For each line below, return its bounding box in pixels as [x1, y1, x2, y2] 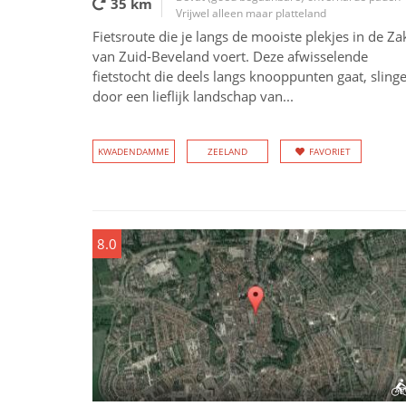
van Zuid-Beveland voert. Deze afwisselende [92, 47, 368, 65]
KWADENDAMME [98, 145, 169, 158]
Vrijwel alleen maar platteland [176, 5, 326, 21]
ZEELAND [208, 145, 247, 158]
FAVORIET [309, 145, 351, 158]
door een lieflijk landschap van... [92, 87, 294, 105]
